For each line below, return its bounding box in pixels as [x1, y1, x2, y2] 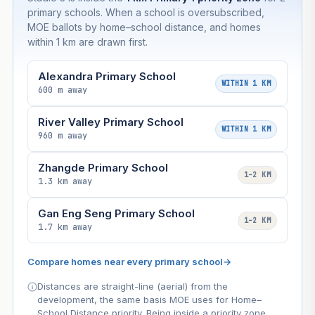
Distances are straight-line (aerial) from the [37, 281, 228, 292]
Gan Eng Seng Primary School [37, 207, 195, 221]
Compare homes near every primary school [27, 256, 223, 268]
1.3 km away [37, 176, 92, 188]
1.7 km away [37, 221, 92, 233]
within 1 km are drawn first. [27, 36, 148, 49]
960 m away [37, 130, 87, 142]
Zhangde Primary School [37, 161, 168, 175]
